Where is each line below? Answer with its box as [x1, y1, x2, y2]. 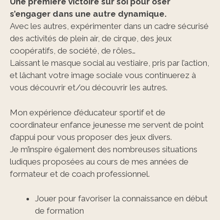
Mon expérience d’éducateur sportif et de [10, 107, 165, 117]
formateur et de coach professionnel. [10, 168, 150, 179]
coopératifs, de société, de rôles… [10, 46, 136, 55]
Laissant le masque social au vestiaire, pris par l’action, [10, 58, 209, 68]
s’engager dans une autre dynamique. [10, 9, 166, 19]
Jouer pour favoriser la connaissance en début [35, 193, 208, 203]
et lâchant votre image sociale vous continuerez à [10, 70, 196, 80]
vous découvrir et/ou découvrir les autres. [10, 82, 167, 92]
